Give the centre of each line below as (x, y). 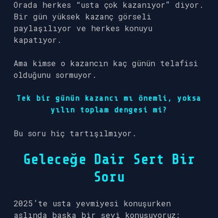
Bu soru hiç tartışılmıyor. (75, 133)
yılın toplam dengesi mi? (109, 110)
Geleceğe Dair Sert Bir (109, 160)
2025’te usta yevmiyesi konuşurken (92, 203)
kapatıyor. (38, 40)
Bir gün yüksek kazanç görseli (82, 16)
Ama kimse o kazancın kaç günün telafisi (106, 63)
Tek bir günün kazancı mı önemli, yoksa (109, 98)
